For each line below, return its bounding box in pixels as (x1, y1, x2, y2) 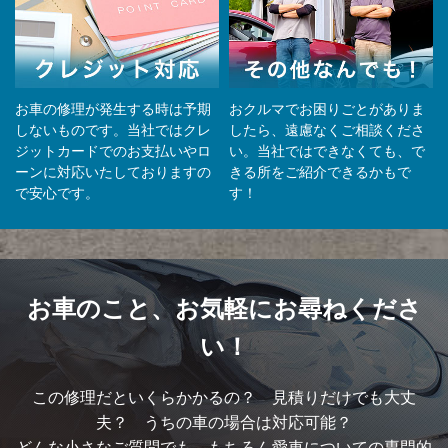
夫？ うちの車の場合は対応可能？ (96, 410, 352, 433)
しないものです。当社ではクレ (15, 120, 211, 140)
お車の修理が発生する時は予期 (15, 99, 211, 119)
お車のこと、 (26, 290, 175, 324)
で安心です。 (15, 183, 99, 203)
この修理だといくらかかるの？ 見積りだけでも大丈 (32, 385, 416, 408)
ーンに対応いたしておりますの (15, 162, 211, 182)
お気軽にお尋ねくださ (174, 290, 422, 324)
